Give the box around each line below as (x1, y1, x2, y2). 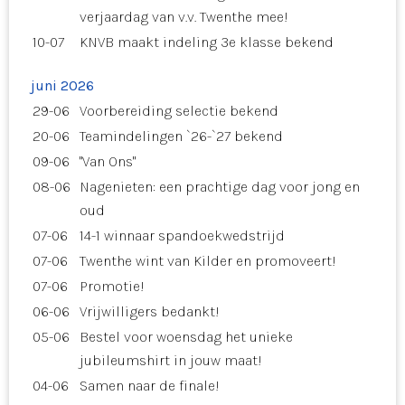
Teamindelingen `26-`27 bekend (80, 127, 283, 145)
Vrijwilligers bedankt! (80, 302, 220, 320)
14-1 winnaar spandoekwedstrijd (80, 226, 285, 244)
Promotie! (80, 277, 145, 295)
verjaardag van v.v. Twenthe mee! (80, 7, 288, 25)
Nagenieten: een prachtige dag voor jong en (80, 177, 360, 195)
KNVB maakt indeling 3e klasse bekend (80, 33, 334, 51)
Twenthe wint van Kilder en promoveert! (80, 251, 336, 269)
